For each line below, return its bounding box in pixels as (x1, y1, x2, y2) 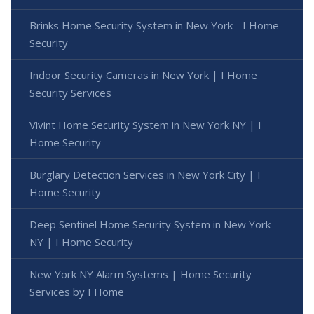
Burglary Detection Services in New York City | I (29, 167, 261, 182)
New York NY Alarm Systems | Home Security (29, 266, 252, 281)
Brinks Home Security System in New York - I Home (29, 18, 279, 32)
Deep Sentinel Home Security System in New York (29, 217, 271, 231)
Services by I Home (29, 284, 124, 299)
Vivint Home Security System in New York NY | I (29, 117, 261, 132)
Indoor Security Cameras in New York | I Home (29, 67, 257, 82)
